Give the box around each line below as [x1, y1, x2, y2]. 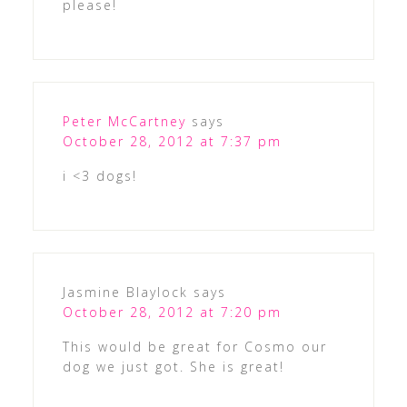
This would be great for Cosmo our [62, 337, 327, 355]
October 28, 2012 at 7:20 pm [62, 303, 282, 321]
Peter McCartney [62, 112, 186, 130]
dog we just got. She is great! [62, 357, 284, 375]
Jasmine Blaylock [62, 283, 188, 301]
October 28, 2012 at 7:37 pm [62, 132, 282, 150]
